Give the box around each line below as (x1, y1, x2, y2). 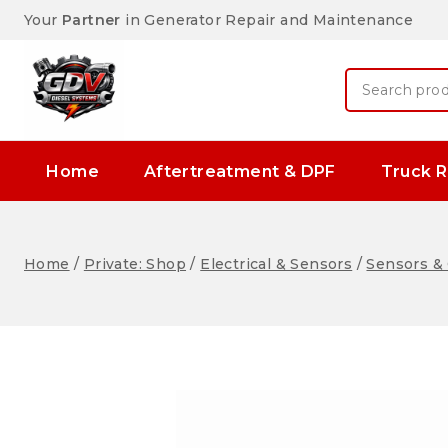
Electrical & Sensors (200, 254, 353, 273)
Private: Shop (83, 254, 187, 273)
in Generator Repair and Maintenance (120, 11, 414, 29)
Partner (62, 11, 121, 29)
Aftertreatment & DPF (143, 161, 336, 181)
